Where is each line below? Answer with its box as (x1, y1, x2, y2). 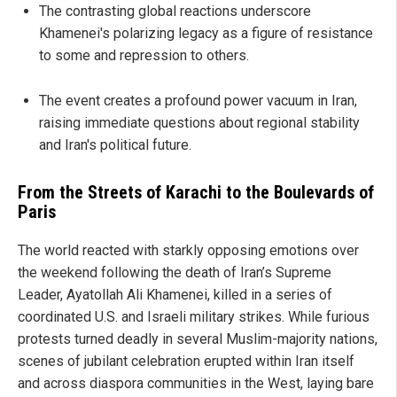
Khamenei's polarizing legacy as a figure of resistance (39, 25, 373, 43)
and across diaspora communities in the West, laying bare (18, 375, 374, 393)
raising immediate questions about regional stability (39, 114, 360, 132)
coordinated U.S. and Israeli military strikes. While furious (18, 308, 370, 326)
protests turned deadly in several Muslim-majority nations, (18, 331, 378, 348)
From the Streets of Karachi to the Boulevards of (18, 182, 374, 204)
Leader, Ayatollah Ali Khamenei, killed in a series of (18, 286, 332, 304)
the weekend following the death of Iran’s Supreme (18, 264, 331, 282)
